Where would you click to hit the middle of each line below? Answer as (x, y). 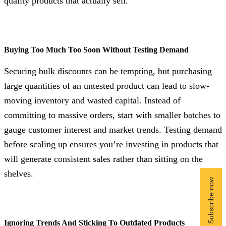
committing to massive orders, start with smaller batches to (112, 115)
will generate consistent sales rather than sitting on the (103, 159)
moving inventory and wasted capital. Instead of (92, 100)
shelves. (19, 173)
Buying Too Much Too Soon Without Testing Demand (96, 50)
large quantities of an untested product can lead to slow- (107, 86)
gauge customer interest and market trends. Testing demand (113, 129)
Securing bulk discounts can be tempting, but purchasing (108, 71)
